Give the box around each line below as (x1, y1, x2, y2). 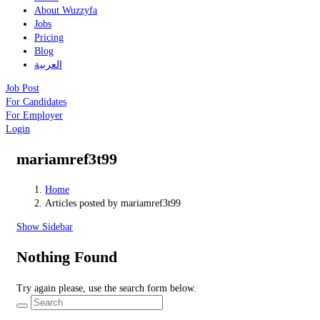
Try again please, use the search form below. (16, 282, 196, 294)
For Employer (6, 109, 63, 121)
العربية (34, 59, 62, 70)
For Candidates (6, 96, 66, 107)
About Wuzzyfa (34, 4, 97, 16)
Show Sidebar (16, 221, 73, 233)
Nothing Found (16, 248, 117, 266)
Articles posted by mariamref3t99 (45, 198, 181, 209)
